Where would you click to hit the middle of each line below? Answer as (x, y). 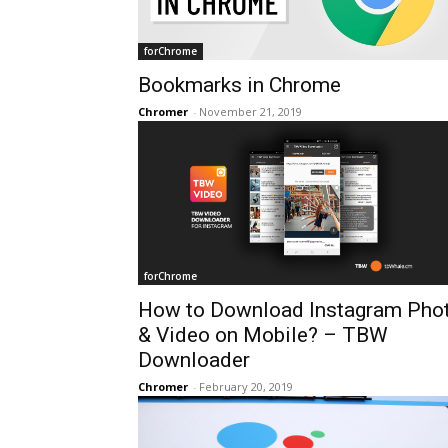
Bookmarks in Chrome (239, 85)
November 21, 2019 (250, 111)
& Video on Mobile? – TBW (263, 335)
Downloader (194, 360)
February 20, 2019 (246, 386)
